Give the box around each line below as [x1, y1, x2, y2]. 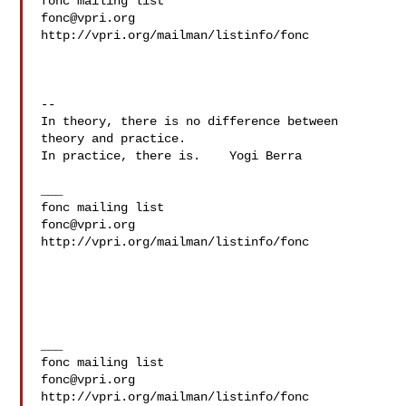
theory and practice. [41, 131, 187, 146]
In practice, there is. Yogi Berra [41, 149, 303, 163]
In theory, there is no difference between [41, 114, 339, 129]
